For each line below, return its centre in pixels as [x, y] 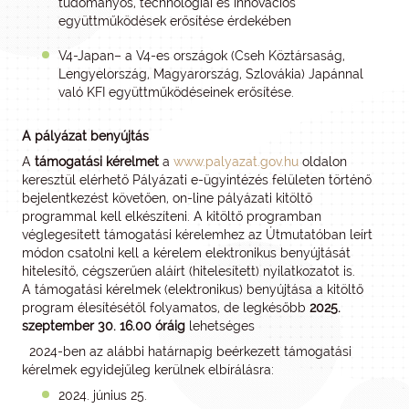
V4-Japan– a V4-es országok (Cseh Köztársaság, [202, 56]
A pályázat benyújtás [85, 136]
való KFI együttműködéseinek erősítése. [178, 92]
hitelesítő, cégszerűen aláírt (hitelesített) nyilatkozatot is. [189, 271]
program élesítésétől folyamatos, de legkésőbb [166, 308]
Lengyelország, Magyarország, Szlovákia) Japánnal [211, 74]
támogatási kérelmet [97, 162]
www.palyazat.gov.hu [236, 162]
